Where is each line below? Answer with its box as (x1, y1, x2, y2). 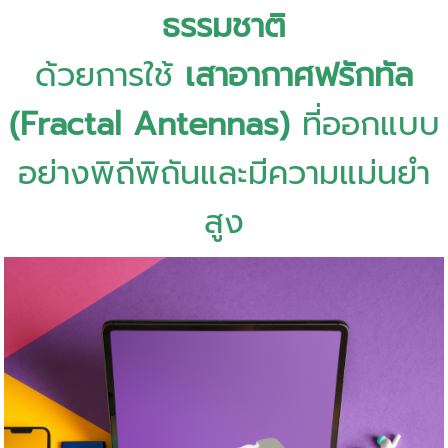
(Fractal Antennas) (8, 99, 290, 149)
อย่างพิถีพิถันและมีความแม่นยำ (18, 148, 430, 198)
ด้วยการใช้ (35, 50, 185, 100)
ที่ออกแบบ (289, 99, 440, 149)
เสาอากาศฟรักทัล (185, 50, 413, 100)
